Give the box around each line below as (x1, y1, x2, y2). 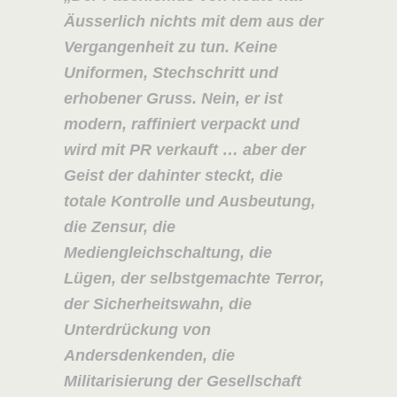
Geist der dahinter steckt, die (63, 166, 283, 184)
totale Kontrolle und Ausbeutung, (63, 191, 315, 210)
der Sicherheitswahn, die (63, 294, 252, 313)
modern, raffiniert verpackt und (63, 114, 300, 133)
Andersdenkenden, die (63, 346, 235, 364)
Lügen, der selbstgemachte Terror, (63, 269, 324, 287)
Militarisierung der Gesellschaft (63, 371, 301, 390)
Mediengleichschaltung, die (63, 243, 272, 261)
